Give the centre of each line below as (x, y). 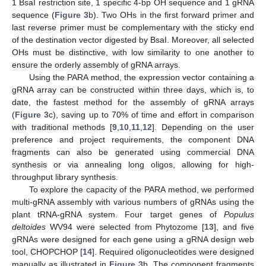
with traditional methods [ (62, 127)
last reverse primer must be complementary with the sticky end (133, 28)
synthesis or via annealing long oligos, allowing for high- (133, 165)
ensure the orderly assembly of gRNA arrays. (96, 65)
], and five (234, 227)
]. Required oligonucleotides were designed (173, 252)
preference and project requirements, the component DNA (133, 140)
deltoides (29, 227)
